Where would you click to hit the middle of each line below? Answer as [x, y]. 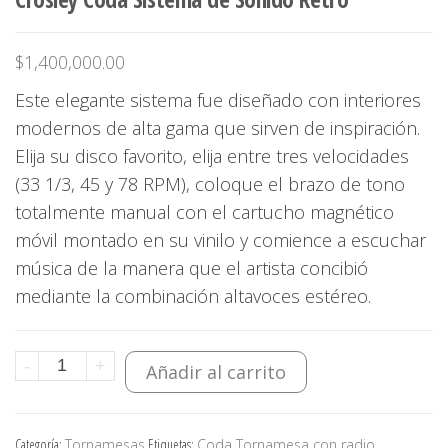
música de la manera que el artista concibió [191, 267]
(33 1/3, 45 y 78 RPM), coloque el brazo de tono [210, 183]
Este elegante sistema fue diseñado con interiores [218, 99]
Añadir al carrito [215, 371]
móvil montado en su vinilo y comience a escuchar [220, 239]
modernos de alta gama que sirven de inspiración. [217, 127]
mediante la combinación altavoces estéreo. [193, 295]
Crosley [63, 363]
